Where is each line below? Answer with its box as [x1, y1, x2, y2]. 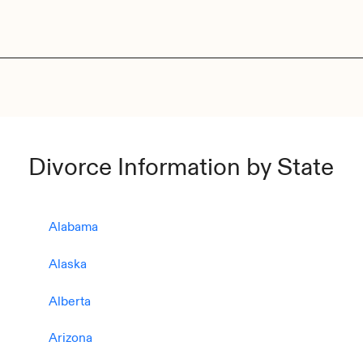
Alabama [48, 219, 98, 236]
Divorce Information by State [28, 152, 334, 184]
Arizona [48, 330, 92, 348]
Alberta [48, 293, 91, 310]
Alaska [48, 255, 87, 273]
